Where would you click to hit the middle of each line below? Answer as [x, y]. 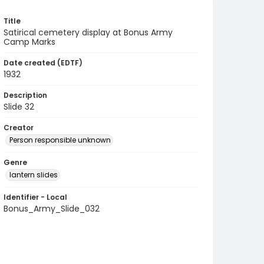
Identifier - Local [35, 197]
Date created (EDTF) [43, 63]
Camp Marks [29, 42]
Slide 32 [19, 107]
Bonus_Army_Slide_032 [52, 209]
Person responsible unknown [60, 140]
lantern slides [34, 175]
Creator [19, 128]
